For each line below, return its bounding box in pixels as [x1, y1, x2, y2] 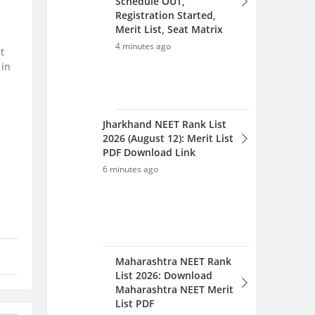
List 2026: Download [115, 79, 212, 92]
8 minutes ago [115, 124, 171, 136]
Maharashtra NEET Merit [115, 93, 233, 106]
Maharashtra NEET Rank [115, 65, 231, 78]
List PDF [115, 107, 154, 120]
